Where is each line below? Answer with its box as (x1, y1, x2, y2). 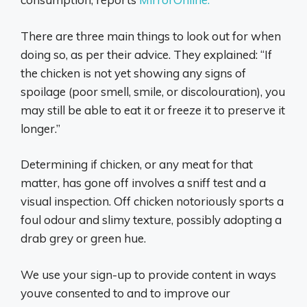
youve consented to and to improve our (21, 285, 230, 300)
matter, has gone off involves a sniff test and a (21, 175, 266, 190)
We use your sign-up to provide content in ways (21, 267, 276, 282)
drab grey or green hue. (21, 231, 146, 245)
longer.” (21, 121, 60, 136)
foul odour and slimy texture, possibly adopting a (21, 212, 282, 227)
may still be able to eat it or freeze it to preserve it (21, 102, 285, 117)
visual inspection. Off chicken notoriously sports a (21, 194, 284, 208)
